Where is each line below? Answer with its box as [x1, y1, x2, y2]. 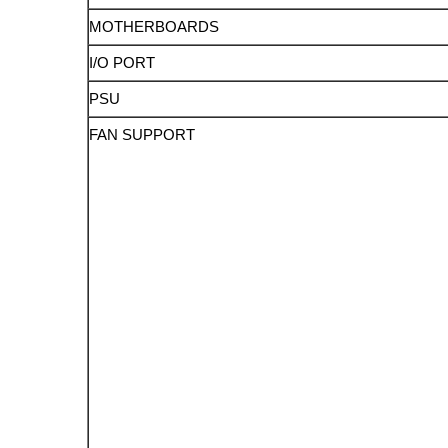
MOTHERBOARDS [89, 18, 220, 36]
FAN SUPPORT [89, 126, 196, 144]
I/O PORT [89, 54, 156, 72]
